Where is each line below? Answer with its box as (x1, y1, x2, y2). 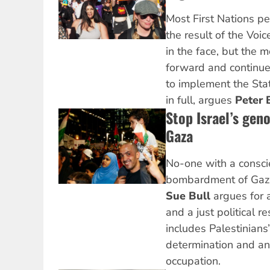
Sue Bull (165, 189, 213, 204)
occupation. (165, 254, 221, 269)
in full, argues (165, 93, 235, 108)
